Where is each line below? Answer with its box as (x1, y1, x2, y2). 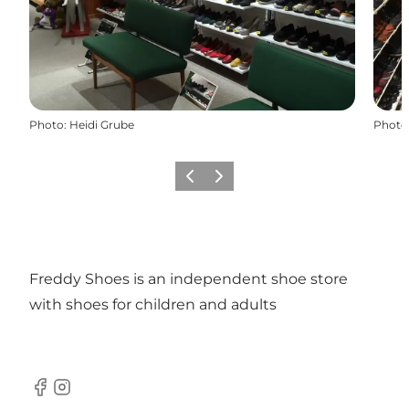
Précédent (178, 174, 235, 189)
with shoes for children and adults (29, 295, 277, 313)
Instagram (50, 387, 125, 405)
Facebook (28, 387, 100, 405)
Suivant (207, 174, 250, 189)
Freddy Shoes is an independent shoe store (29, 269, 348, 288)
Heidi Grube (69, 117, 134, 131)
